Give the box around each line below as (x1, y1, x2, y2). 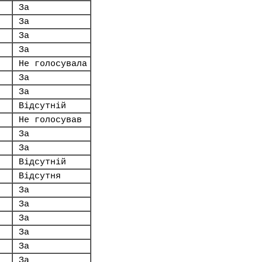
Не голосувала (19, 59, 87, 68)
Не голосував (19, 115, 82, 125)
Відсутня (19, 171, 61, 181)
